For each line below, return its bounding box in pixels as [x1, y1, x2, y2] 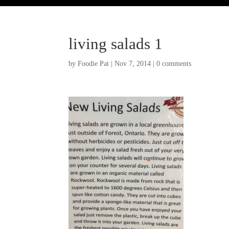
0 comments [156, 60, 192, 68]
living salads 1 [68, 35, 163, 53]
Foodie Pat [78, 60, 109, 68]
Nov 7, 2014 [114, 60, 151, 68]
